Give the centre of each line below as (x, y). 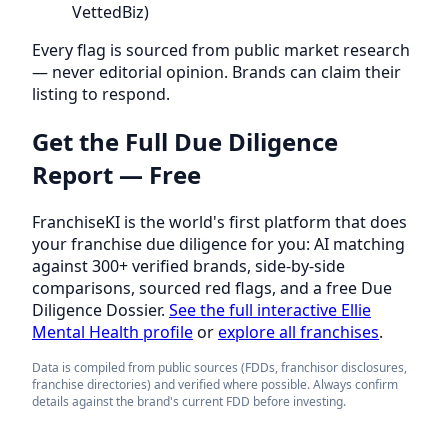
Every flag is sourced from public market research (221, 50)
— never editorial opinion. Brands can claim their (216, 72)
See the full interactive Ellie (270, 310)
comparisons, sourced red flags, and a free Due (212, 288)
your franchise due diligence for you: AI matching (218, 244)
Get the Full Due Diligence (185, 142)
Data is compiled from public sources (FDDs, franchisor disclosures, (219, 368)
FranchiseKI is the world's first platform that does (219, 222)
